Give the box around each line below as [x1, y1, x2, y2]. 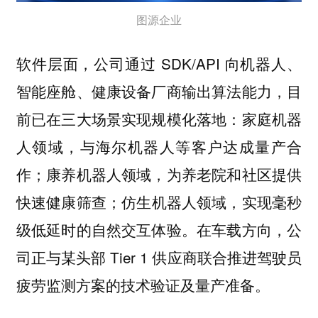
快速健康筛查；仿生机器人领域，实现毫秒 [16, 190, 302, 212]
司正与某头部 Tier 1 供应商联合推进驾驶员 [16, 246, 302, 268]
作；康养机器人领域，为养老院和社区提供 [16, 163, 302, 185]
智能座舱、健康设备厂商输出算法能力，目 [16, 79, 302, 102]
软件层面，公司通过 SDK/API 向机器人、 [16, 52, 302, 74]
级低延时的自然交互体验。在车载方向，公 [16, 218, 302, 240]
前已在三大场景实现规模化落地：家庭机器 [16, 107, 302, 129]
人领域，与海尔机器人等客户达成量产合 [16, 135, 302, 157]
